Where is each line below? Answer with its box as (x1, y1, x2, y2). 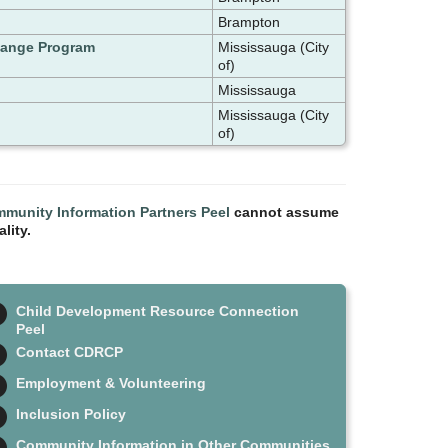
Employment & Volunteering (15, 375, 206, 392)
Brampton (217, 14, 280, 31)
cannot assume (230, 204, 339, 221)
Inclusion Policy (15, 406, 126, 423)
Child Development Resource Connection (15, 303, 299, 320)
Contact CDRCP (15, 344, 123, 361)
